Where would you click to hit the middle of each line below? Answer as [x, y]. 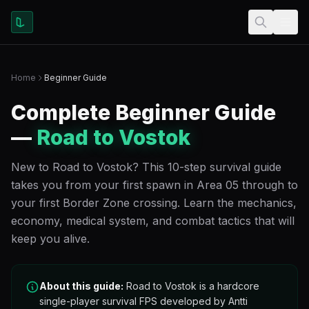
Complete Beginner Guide [143, 112]
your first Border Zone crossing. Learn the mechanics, [154, 203]
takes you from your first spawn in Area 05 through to [154, 185]
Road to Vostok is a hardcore [191, 286]
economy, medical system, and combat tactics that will [153, 221]
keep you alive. [50, 239]
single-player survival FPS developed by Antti [143, 301]
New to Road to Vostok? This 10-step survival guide [146, 167]
